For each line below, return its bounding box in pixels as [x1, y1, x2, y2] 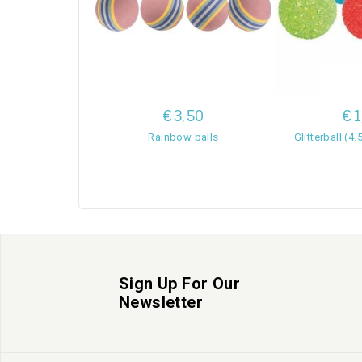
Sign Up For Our [119, 273, 240, 293]
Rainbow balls [148, 130, 219, 143]
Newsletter [119, 292, 204, 312]
